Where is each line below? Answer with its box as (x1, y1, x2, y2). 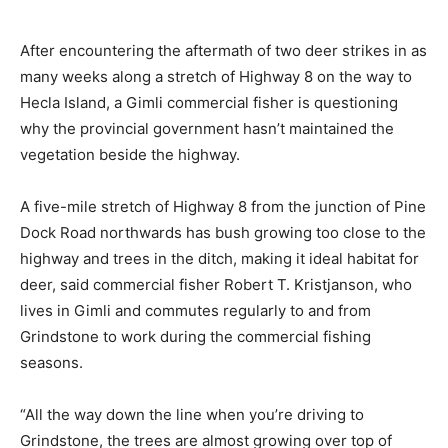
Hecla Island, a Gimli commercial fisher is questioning (20, 92, 398, 112)
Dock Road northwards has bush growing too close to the (20, 222, 426, 242)
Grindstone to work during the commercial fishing (20, 326, 371, 346)
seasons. (20, 352, 87, 372)
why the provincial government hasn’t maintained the (20, 118, 394, 138)
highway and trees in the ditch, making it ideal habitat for (20, 248, 419, 268)
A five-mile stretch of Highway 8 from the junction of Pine (20, 196, 426, 216)
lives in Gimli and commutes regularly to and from (20, 300, 371, 320)
